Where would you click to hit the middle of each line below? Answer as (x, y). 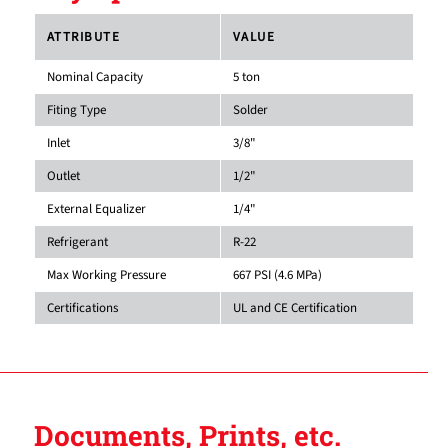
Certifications (82, 307)
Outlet (63, 175)
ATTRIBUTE (83, 36)
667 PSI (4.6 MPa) (277, 274)
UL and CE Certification (294, 307)
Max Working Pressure (106, 274)
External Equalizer (96, 208)
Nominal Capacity (94, 76)
